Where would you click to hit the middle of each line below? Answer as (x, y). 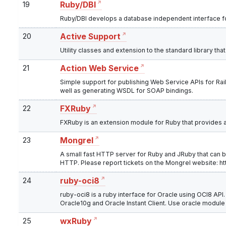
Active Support (90, 37)
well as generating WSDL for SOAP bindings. (127, 91)
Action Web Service (99, 69)
